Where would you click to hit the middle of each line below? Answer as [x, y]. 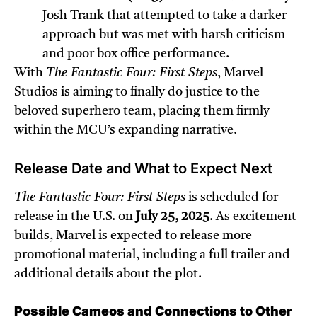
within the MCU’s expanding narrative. [126, 131]
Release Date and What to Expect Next [143, 169]
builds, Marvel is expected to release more [133, 236]
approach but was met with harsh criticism [164, 35]
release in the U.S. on [75, 217]
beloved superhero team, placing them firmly [142, 111]
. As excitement [253, 217]
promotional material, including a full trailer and [152, 255]
